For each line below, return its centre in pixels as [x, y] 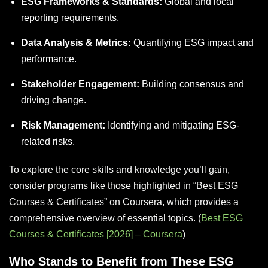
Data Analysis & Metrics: [76, 42]
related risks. [48, 141]
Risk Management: [63, 125]
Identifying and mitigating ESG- [172, 125]
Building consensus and [192, 84]
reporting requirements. [70, 17]
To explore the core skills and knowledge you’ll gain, [119, 169]
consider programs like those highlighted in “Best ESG [124, 185]
